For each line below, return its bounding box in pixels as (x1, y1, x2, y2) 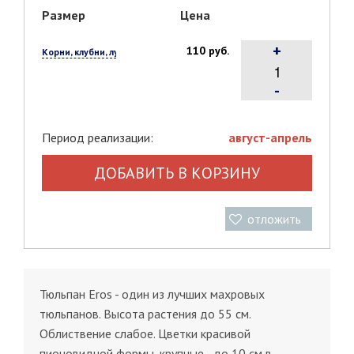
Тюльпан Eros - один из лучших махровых (40, 286, 265, 303)
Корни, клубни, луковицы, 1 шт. (42, 46, 180, 58)
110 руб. (186, 43, 229, 58)
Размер (42, 7, 85, 24)
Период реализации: (42, 130, 153, 146)
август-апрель (228, 130, 312, 146)
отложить (247, 211, 301, 228)
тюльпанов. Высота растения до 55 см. (40, 306, 250, 322)
